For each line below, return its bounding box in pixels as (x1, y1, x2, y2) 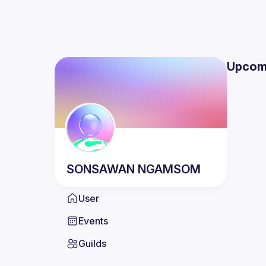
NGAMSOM (138, 162, 201, 176)
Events (78, 215, 108, 227)
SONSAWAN (66, 162, 135, 176)
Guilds (78, 237, 106, 249)
